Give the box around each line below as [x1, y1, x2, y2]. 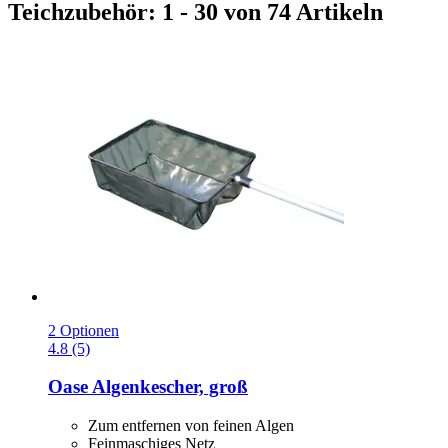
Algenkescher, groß [88, 376, 248, 398]
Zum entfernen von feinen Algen [88, 417, 294, 435]
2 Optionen [48, 321, 119, 339]
